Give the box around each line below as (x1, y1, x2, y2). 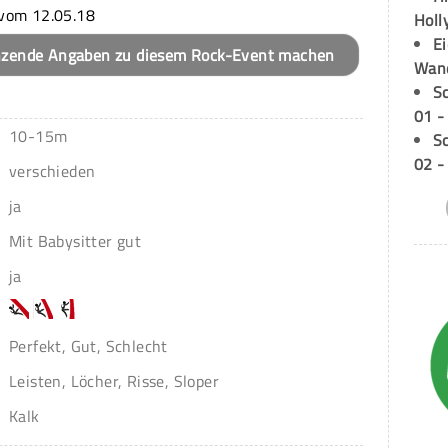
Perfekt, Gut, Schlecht (9, 333, 168, 358)
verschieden (9, 158, 96, 183)
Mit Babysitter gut (9, 228, 142, 253)
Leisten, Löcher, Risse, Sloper (9, 368, 219, 393)
